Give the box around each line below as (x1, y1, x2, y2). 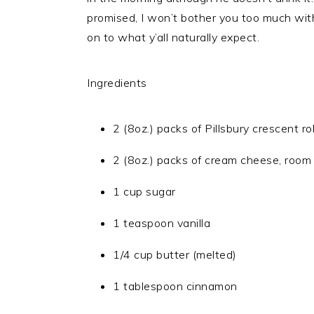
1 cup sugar (113, 184, 176, 198)
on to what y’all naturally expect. (87, 30, 259, 44)
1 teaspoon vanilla (113, 216, 210, 230)
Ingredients (87, 76, 147, 90)
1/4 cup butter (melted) (113, 247, 237, 261)
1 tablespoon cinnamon (113, 279, 238, 293)
